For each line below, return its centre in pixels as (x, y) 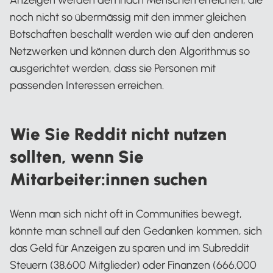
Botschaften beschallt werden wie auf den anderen (132, 34)
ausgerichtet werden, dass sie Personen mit (113, 68)
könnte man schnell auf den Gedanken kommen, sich (136, 231)
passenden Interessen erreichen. (87, 85)
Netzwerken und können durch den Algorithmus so (130, 51)
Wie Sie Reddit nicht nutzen (118, 134)
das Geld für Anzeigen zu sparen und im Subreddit (129, 248)
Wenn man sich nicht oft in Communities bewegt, (126, 214)
